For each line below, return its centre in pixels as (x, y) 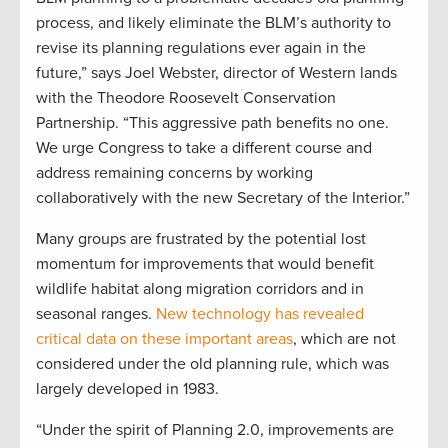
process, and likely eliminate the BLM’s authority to (213, 23)
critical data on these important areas (164, 339)
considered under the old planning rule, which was (212, 364)
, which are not (344, 339)
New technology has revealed (260, 314)
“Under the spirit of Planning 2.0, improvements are (215, 430)
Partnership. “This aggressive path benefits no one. (212, 123)
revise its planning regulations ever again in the (201, 48)
